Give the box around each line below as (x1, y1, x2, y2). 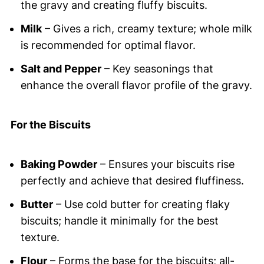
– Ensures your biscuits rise (97, 158, 235, 171)
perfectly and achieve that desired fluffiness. (20, 174, 244, 187)
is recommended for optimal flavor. (20, 39, 196, 52)
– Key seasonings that (101, 62, 213, 75)
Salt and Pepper (20, 62, 101, 75)
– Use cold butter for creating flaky (52, 198, 230, 211)
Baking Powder (20, 158, 97, 171)
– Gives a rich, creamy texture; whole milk (41, 22, 252, 35)
